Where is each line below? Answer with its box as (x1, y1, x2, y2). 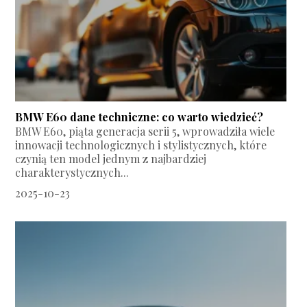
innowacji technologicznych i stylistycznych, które (15, 138, 267, 153)
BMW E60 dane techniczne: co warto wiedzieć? (15, 110, 264, 125)
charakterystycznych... (15, 165, 130, 180)
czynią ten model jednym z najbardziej (15, 151, 207, 167)
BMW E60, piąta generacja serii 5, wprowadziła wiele (15, 124, 275, 139)
